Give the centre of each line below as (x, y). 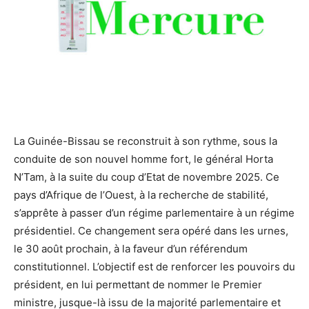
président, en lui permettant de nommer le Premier (138, 285)
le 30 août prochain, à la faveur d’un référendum (131, 249)
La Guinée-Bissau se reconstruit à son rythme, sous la (146, 141)
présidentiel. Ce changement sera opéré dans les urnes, (151, 231)
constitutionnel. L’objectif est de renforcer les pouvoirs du (154, 267)
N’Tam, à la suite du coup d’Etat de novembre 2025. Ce (147, 177)
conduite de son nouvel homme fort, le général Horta (143, 159)
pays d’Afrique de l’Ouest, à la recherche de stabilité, (141, 195)
